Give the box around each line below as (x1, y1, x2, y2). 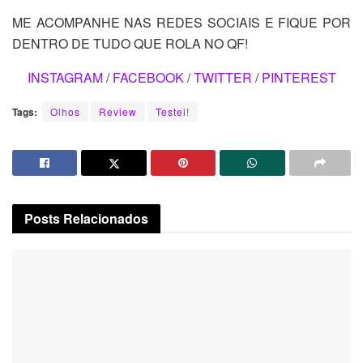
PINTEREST (261, 68, 336, 88)
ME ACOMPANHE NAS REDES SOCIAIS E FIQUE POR (12, 13, 351, 32)
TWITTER (193, 68, 252, 88)
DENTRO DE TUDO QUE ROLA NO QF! (12, 34, 248, 53)
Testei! (156, 105, 190, 119)
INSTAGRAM (27, 68, 103, 88)
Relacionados (63, 209, 148, 228)
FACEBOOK (112, 68, 184, 88)
